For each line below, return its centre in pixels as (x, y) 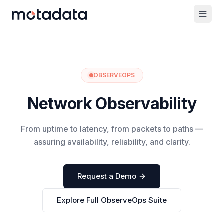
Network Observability (112, 104)
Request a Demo (107, 176)
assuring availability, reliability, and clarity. (112, 142)
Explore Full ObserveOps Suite (112, 200)
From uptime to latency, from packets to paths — (112, 129)
